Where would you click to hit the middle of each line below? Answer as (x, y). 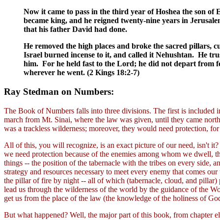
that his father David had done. (75, 29)
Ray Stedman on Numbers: (59, 92)
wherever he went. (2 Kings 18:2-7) (82, 73)
